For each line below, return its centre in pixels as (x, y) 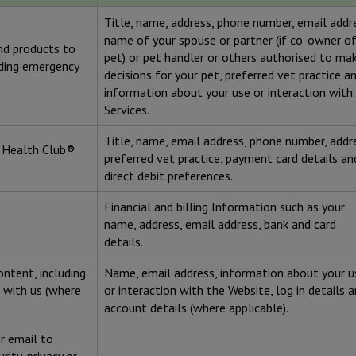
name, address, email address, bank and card (220, 224)
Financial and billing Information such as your (224, 207)
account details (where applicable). (196, 308)
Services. (127, 110)
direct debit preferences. (168, 176)
